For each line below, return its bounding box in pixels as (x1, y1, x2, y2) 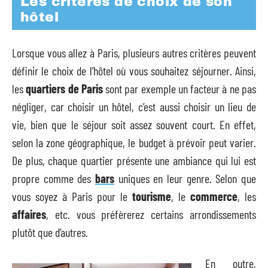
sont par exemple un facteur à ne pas (102, 81, 257, 96)
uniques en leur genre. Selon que (114, 170, 256, 185)
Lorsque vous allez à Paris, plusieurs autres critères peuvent (12, 45, 256, 60)
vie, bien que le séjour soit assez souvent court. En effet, (12, 117, 256, 132)
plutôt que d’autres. (12, 224, 88, 239)
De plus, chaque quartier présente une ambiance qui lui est (12, 153, 256, 167)
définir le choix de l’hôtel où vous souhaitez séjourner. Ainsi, (12, 63, 256, 78)
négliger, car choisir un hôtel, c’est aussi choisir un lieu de (12, 99, 256, 114)
